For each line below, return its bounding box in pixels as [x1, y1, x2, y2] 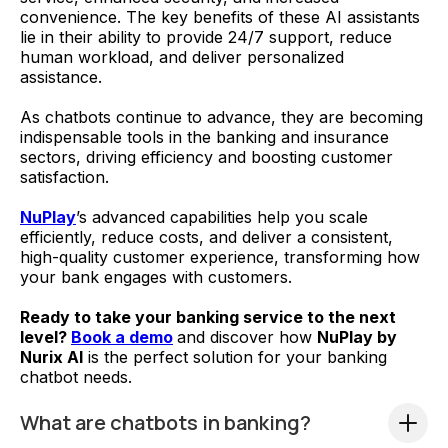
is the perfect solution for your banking [83, 347, 387, 368]
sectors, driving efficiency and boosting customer [20, 147, 393, 168]
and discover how [177, 327, 317, 348]
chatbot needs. [20, 367, 132, 388]
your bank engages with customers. [20, 267, 297, 288]
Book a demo [71, 327, 173, 348]
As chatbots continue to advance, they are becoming [20, 107, 423, 128]
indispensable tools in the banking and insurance [20, 127, 389, 148]
